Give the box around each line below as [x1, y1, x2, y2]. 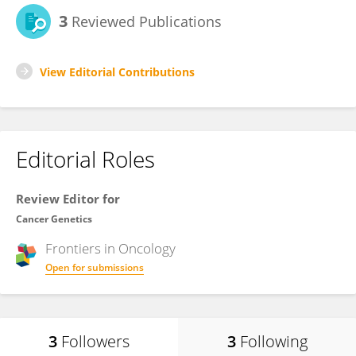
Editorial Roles [16, 144, 155, 174]
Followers [61, 331, 130, 352]
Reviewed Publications [68, 12, 222, 31]
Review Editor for [16, 191, 120, 207]
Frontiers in [45, 239, 118, 257]
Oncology [118, 239, 176, 257]
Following [239, 331, 308, 352]
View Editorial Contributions [40, 64, 195, 79]
